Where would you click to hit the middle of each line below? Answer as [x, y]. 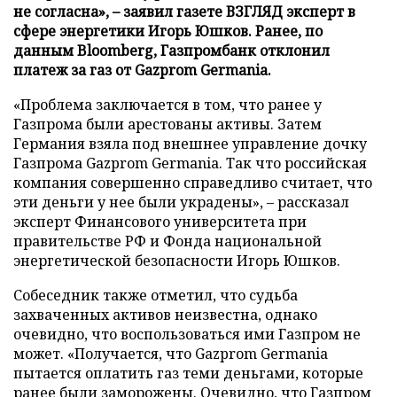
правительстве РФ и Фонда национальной [167, 241]
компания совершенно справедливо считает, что [193, 182]
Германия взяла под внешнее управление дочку [190, 143]
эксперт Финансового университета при [160, 221]
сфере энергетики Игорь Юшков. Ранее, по [168, 31]
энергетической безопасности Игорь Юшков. [177, 260]
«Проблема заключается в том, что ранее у [167, 104]
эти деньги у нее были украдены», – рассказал [181, 202]
